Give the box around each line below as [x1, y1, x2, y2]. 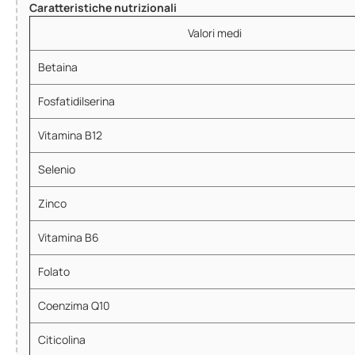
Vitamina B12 [38, 127, 102, 143]
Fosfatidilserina [38, 93, 115, 109]
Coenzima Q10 [38, 297, 110, 313]
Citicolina [38, 331, 86, 347]
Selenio [38, 161, 75, 177]
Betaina [38, 59, 78, 74]
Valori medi [188, 25, 242, 40]
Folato [38, 263, 70, 279]
